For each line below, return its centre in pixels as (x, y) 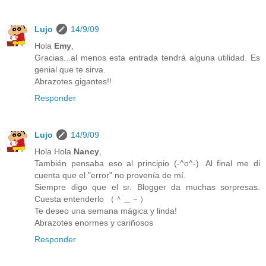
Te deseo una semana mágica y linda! (106, 210)
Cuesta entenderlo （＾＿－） (91, 199)
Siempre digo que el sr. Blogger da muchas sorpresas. (147, 187)
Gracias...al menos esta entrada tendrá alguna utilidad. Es (147, 58)
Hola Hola (54, 151)
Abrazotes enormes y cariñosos (94, 222)
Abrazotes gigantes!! (73, 81)
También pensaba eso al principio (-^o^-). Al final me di (147, 163)
